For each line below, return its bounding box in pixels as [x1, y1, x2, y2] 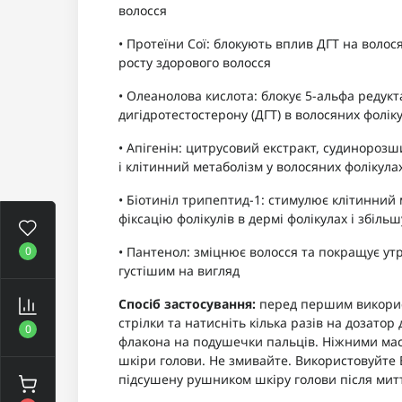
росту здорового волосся [118, 54, 271, 72]
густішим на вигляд [118, 262, 240, 280]
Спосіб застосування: [118, 295, 259, 313]
